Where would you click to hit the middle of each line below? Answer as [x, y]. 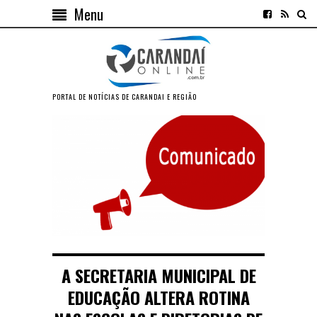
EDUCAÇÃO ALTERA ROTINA [158, 297]
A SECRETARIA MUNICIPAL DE [158, 275]
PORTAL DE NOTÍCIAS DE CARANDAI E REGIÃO [125, 96]
